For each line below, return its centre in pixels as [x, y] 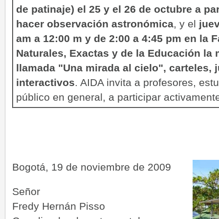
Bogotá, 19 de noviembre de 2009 [92, 167]
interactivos [45, 82]
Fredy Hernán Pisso [59, 206]
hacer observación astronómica [95, 24]
